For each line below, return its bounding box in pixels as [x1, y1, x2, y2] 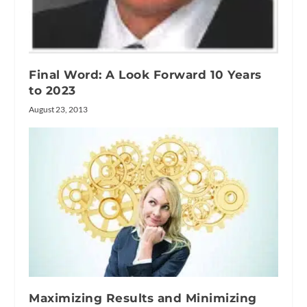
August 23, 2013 [29, 104, 88, 115]
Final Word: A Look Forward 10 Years [29, 68, 262, 82]
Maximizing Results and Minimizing [29, 291, 257, 306]
